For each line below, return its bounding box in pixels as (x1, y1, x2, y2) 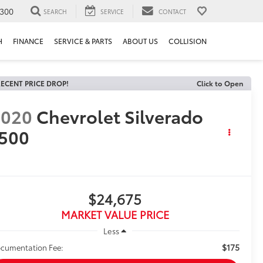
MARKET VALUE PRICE (60, 207, 169, 222)
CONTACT (159, 6, 186, 16)
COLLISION (168, 36, 207, 46)
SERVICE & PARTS (54, 36, 112, 46)
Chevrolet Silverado (36, 103, 204, 129)
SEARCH (43, 6, 67, 16)
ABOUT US (123, 36, 158, 46)
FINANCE (13, 36, 43, 46)
